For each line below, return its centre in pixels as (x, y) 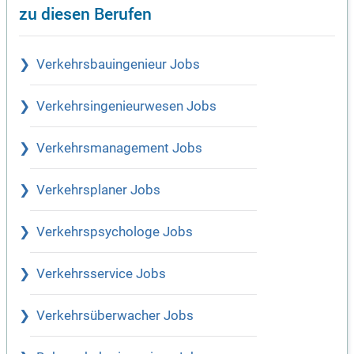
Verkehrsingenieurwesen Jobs (126, 107)
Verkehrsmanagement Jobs (119, 149)
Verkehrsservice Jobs (101, 274)
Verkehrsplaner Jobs (98, 190)
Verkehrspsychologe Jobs (115, 232)
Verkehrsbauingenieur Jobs (118, 65)
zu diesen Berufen (85, 13)
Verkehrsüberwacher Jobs (115, 316)
